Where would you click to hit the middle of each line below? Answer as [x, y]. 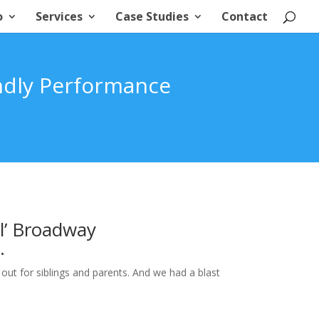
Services [59, 16]
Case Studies [152, 16]
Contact [245, 16]
